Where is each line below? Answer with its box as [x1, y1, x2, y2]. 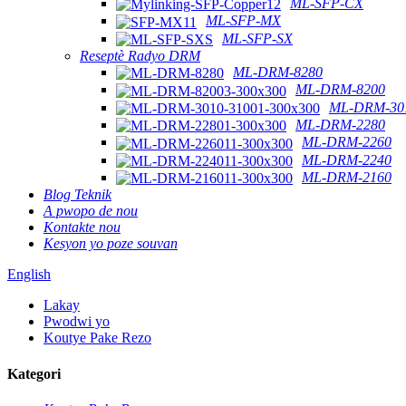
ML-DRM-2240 [302, 151, 391, 168]
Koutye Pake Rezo [43, 330, 151, 346]
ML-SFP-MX [206, 13, 281, 29]
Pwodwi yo [43, 314, 110, 330]
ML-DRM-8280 [233, 64, 323, 81]
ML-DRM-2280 [295, 117, 385, 133]
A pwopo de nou [43, 203, 138, 219]
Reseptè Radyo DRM [80, 48, 200, 64]
